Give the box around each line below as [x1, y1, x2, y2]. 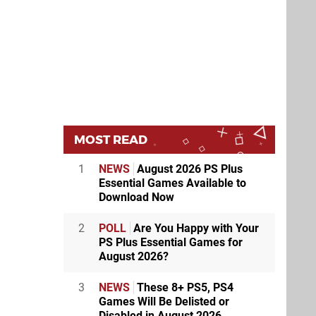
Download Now [99, 190, 174, 204]
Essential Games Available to [99, 176, 246, 190]
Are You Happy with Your [130, 221, 259, 235]
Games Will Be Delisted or [99, 294, 229, 308]
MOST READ [74, 132, 147, 147]
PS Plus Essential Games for [99, 235, 243, 249]
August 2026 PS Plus [134, 162, 243, 176]
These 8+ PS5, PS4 [134, 280, 233, 294]
